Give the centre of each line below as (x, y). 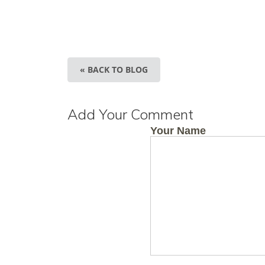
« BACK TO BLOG (114, 70)
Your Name (178, 131)
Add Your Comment (130, 114)
